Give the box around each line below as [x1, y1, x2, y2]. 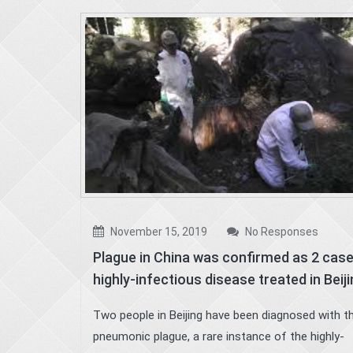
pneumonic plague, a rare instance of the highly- [93, 329, 344, 344]
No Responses [243, 225, 318, 239]
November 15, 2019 [108, 225, 207, 239]
